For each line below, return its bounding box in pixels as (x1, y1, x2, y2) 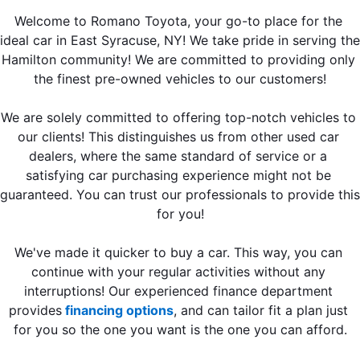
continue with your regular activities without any (31, 264, 325, 280)
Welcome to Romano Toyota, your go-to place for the (14, 13, 342, 30)
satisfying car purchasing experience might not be (25, 167, 331, 184)
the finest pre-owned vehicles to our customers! (34, 71, 326, 88)
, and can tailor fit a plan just (173, 302, 348, 319)
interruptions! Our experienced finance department (23, 283, 333, 300)
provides (8, 302, 62, 319)
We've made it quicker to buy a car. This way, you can (14, 244, 342, 261)
